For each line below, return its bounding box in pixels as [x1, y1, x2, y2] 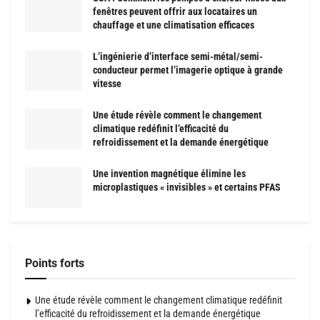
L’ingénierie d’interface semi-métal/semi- [93, 50, 263, 62]
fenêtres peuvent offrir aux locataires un [93, 5, 257, 17]
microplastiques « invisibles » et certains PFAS [93, 181, 281, 193]
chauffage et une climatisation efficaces [93, 19, 254, 31]
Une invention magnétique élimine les [93, 167, 246, 179]
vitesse [93, 77, 121, 89]
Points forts [25, 256, 84, 271]
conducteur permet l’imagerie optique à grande [93, 64, 283, 76]
